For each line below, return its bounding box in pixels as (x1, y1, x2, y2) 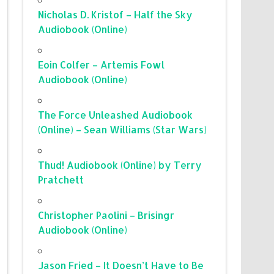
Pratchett (38, 172, 84, 186)
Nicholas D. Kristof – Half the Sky (38, 7, 193, 21)
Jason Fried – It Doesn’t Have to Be (38, 258, 204, 272)
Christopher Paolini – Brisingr (38, 208, 175, 221)
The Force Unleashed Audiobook (38, 108, 193, 121)
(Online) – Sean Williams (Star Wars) (38, 122, 207, 136)
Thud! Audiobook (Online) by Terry (38, 158, 202, 171)
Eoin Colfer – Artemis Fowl (38, 57, 165, 71)
